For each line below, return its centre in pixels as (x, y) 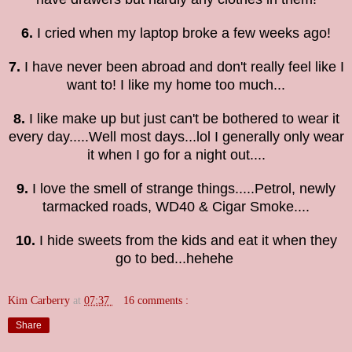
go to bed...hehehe (176, 258)
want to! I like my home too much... (176, 84)
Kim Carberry (40, 300)
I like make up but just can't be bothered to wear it (182, 118)
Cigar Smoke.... (261, 206)
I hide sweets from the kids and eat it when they (186, 240)
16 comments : (156, 300)
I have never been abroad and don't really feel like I (182, 66)
